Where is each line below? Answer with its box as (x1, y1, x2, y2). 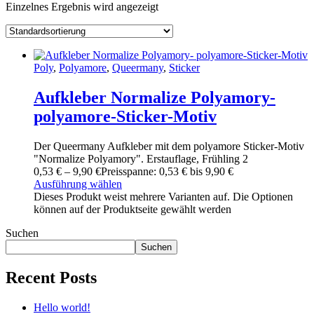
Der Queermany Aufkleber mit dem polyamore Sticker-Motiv (34, 139, 304, 152)
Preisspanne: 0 (101, 165, 165, 177)
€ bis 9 (179, 165, 211, 177)
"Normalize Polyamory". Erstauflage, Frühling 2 (34, 152, 248, 165)
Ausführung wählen (34, 177, 122, 190)
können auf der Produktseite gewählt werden (34, 203, 231, 215)
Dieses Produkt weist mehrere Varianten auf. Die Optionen (34, 190, 293, 203)
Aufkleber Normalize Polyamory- (34, 88, 275, 107)
